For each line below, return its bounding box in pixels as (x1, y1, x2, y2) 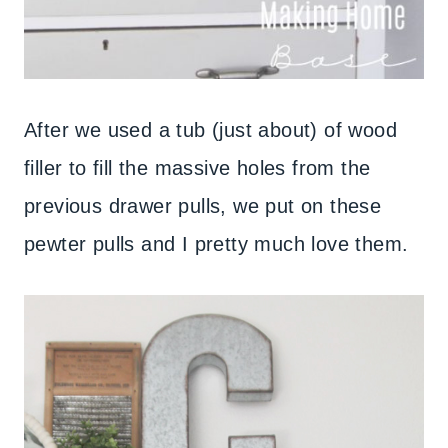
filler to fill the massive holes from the (24, 157, 371, 180)
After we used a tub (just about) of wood (24, 119, 397, 142)
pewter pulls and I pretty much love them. (24, 233, 409, 256)
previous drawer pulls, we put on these (24, 195, 382, 218)
